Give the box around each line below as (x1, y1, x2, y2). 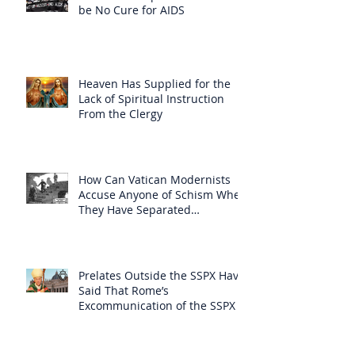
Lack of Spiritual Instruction (78, 90, 224, 106)
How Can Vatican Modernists (78, 171, 231, 187)
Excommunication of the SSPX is (78, 297, 247, 313)
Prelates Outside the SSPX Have (78, 267, 245, 283)
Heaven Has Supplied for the (78, 75, 231, 91)
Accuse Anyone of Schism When (78, 186, 247, 202)
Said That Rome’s (78, 282, 169, 298)
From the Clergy (78, 105, 162, 121)
